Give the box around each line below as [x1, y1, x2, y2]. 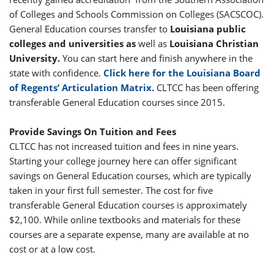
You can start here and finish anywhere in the [60, 52, 253, 65]
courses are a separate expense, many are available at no [9, 228, 249, 241]
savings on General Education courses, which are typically [9, 169, 251, 182]
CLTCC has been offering [154, 81, 259, 94]
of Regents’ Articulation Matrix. [9, 81, 154, 94]
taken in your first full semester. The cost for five [9, 184, 213, 197]
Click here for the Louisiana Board [103, 67, 261, 80]
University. [9, 52, 60, 65]
